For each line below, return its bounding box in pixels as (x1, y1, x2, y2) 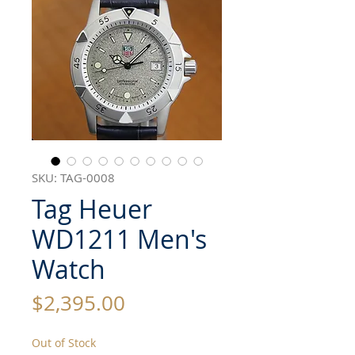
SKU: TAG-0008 (32, 170, 115, 186)
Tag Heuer (32, 192, 152, 227)
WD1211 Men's (32, 222, 207, 257)
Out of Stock (32, 335, 96, 351)
